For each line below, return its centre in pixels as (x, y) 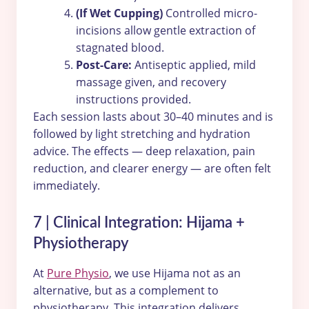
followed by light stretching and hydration (142, 133)
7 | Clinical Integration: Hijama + (139, 222)
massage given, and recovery (151, 82)
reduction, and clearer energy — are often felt (152, 168)
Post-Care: (104, 64)
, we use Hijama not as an (175, 273)
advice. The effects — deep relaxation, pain (144, 151)
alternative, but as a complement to (126, 290)
